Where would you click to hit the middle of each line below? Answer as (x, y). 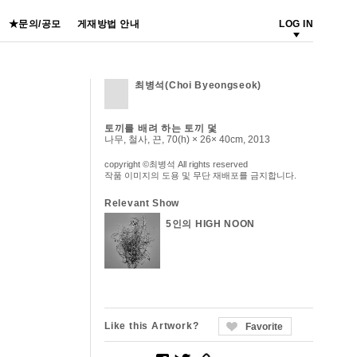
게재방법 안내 (108, 24)
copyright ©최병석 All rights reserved (176, 164)
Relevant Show (142, 203)
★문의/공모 (35, 24)
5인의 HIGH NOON (211, 224)
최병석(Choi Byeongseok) (198, 85)
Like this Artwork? (152, 326)
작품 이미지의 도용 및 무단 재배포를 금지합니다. (200, 175)
